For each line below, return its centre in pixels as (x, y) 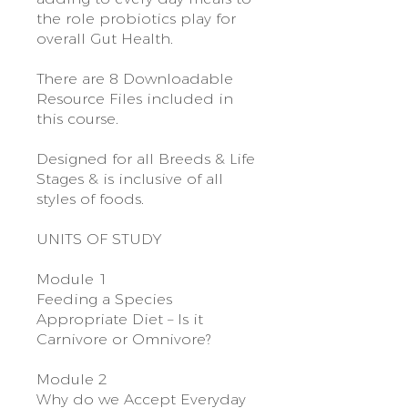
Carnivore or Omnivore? (123, 339)
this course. (77, 118)
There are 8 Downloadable (135, 78)
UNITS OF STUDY (99, 239)
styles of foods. (90, 199)
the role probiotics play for (136, 18)
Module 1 (72, 279)
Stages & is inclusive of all (130, 178)
